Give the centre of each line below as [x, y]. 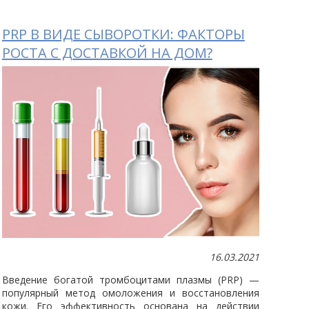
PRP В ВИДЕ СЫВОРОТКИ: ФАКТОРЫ [123, 34]
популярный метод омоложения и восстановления [131, 293]
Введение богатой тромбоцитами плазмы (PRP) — [131, 280]
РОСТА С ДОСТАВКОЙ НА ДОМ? [107, 53]
